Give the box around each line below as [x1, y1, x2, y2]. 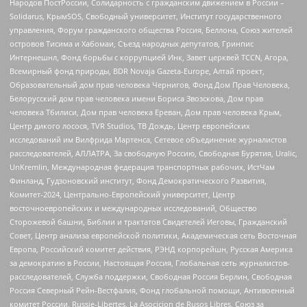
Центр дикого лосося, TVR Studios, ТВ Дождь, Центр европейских [10, 121, 250, 132]
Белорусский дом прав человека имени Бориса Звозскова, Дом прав [10, 93, 263, 104]
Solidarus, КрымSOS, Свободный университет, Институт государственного [10, 11, 282, 22]
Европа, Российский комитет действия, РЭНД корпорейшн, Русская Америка [10, 244, 293, 255]
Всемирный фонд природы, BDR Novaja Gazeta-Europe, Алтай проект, [10, 66, 265, 77]
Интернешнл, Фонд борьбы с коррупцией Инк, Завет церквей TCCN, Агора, [10, 52, 288, 63]
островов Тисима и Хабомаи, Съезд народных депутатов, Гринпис [10, 38, 254, 49]
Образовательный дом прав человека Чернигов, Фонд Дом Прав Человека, [10, 79, 290, 90]
